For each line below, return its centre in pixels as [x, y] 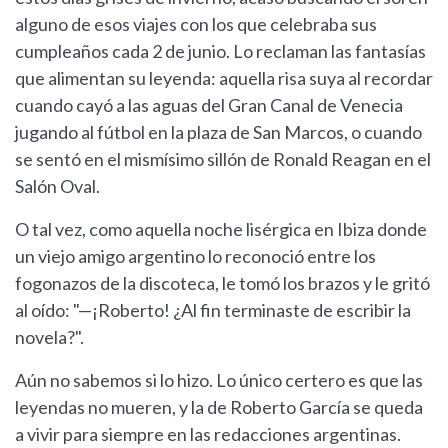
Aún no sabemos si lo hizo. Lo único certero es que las [219, 380]
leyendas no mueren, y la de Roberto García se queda [219, 407]
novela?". [49, 337]
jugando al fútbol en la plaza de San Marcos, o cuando [218, 132]
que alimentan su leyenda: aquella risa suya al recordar [224, 78]
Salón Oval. [57, 186]
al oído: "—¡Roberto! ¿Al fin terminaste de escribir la [213, 310]
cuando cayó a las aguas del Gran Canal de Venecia [209, 105]
